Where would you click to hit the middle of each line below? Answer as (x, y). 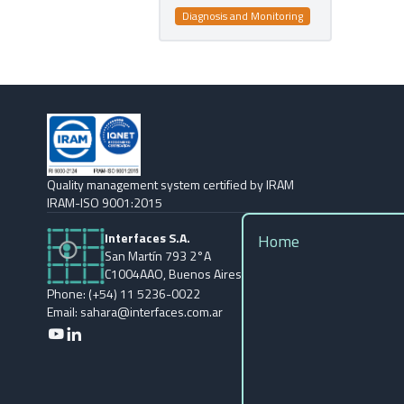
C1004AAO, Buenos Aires (173, 274)
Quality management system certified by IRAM (170, 185)
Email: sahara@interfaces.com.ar (135, 312)
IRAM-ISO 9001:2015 (105, 203)
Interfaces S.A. (147, 238)
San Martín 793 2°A (158, 256)
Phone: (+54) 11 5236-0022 (124, 294)
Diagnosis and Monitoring (243, 16)
